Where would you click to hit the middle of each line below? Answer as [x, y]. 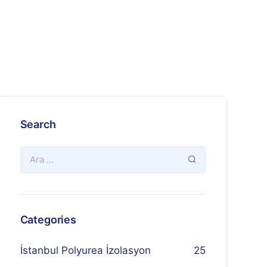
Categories [48, 220]
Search [38, 124]
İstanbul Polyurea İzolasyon [85, 250]
